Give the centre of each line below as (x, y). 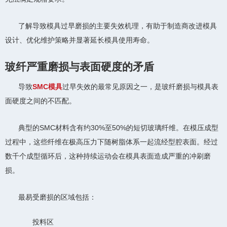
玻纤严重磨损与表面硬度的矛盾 (80, 67)
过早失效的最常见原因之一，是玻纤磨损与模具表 (140, 86)
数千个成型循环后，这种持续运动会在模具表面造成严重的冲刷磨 (108, 156)
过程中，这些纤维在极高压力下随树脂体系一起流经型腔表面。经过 (111, 142)
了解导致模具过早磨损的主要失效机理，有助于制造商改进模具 (118, 26)
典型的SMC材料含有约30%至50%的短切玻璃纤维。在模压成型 (118, 127)
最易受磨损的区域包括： (57, 197)
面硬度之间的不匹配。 (41, 101)
